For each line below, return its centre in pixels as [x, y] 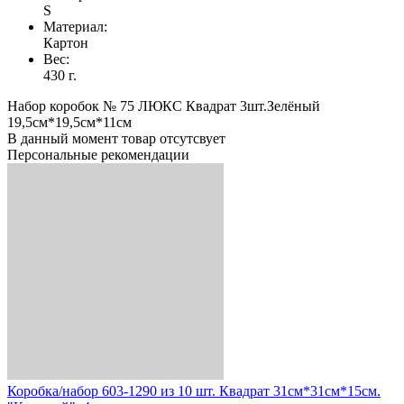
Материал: [75, 26]
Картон [66, 42]
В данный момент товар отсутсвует [116, 138]
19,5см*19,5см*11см [69, 122]
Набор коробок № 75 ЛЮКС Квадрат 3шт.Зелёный [164, 106]
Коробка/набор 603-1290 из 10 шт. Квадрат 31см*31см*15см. [194, 390]
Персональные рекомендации [98, 154]
